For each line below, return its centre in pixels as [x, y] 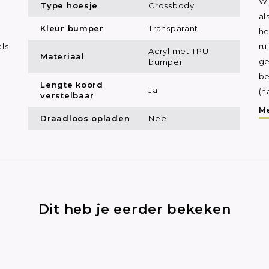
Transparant [174, 28]
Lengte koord [72, 84]
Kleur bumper [72, 28]
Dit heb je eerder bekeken [134, 209]
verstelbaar [68, 95]
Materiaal [62, 56]
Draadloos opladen [85, 118]
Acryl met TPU [179, 51]
